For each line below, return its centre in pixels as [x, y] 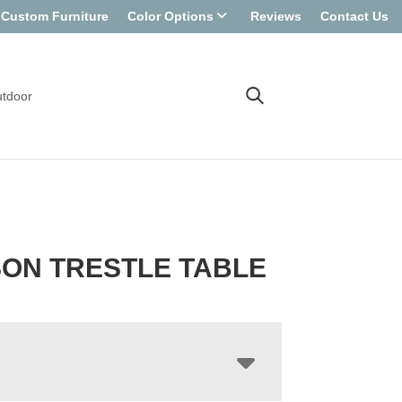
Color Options [170, 16]
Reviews [276, 16]
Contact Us [354, 16]
